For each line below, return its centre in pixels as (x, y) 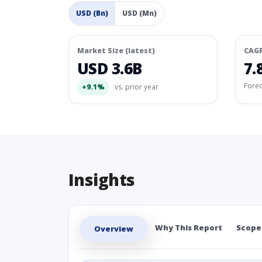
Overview (114, 229)
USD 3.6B (110, 68)
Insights (102, 180)
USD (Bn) (92, 13)
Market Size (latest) (116, 51)
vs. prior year (136, 87)
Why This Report (189, 227)
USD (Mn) (139, 13)
